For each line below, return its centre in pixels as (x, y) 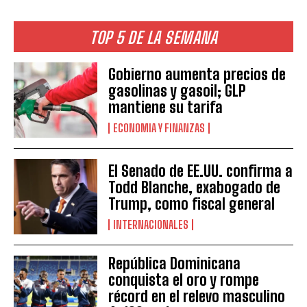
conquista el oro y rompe (184, 280)
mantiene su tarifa (166, 108)
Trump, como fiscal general (192, 204)
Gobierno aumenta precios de (197, 75)
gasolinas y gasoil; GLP (177, 91)
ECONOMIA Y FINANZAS (159, 128)
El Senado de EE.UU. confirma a (201, 171)
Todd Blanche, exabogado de (195, 188)
